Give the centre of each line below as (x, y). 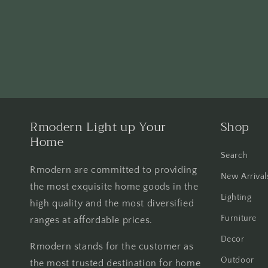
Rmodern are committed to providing (114, 170)
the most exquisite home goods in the (114, 187)
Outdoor (237, 260)
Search (234, 156)
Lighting (236, 197)
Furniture (238, 218)
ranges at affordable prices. (91, 220)
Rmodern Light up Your (98, 127)
